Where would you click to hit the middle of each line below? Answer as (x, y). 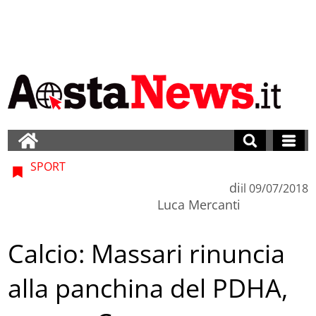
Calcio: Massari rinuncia (147, 254)
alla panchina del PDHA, (148, 288)
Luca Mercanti (199, 204)
